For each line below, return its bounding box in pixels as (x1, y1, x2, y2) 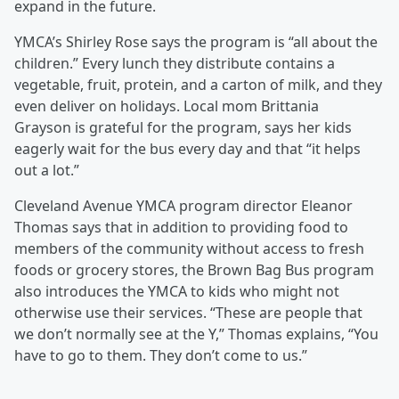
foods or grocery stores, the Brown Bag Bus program (14, 260, 374, 280)
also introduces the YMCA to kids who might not (14, 281, 339, 301)
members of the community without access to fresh (14, 239, 364, 258)
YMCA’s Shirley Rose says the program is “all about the (14, 32, 378, 52)
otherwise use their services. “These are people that (14, 303, 362, 322)
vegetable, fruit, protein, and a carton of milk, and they (14, 75, 382, 94)
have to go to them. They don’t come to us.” (14, 346, 307, 365)
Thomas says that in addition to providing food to (14, 217, 348, 237)
